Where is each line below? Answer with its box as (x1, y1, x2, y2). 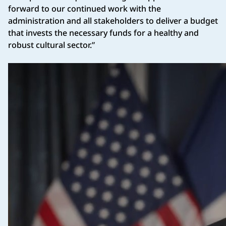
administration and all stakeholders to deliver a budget (8, 15, 218, 26)
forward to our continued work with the (8, 3, 161, 14)
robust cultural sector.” (8, 39, 95, 50)
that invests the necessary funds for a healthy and (8, 27, 199, 38)
